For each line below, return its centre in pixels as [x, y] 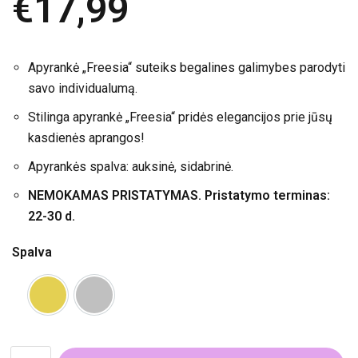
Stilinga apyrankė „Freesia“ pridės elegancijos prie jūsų [180, 117]
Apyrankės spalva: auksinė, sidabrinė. [131, 166]
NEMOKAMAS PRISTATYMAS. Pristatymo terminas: [179, 195]
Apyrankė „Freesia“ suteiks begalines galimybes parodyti [187, 67]
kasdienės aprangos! [86, 137]
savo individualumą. [83, 88]
